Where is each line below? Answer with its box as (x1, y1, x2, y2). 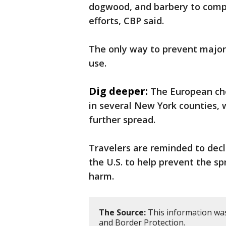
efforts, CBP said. (89, 15, 166, 27)
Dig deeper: (89, 84, 148, 98)
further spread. (89, 114, 158, 126)
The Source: (99, 207, 146, 218)
